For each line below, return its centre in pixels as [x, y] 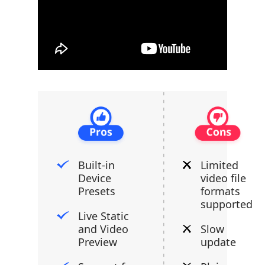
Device [95, 178]
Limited [219, 165]
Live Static [104, 216]
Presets [97, 191]
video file [223, 178]
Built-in [96, 165]
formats [220, 191]
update [218, 242]
